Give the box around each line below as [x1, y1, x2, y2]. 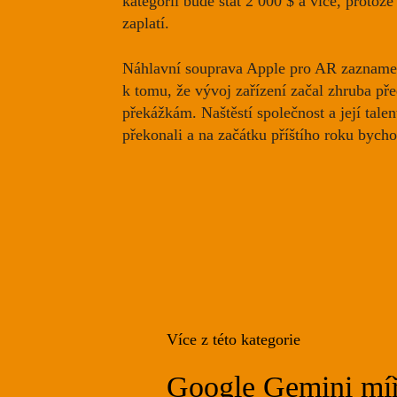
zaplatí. [122, 14, 169, 33]
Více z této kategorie [167, 331, 300, 348]
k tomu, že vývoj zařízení [122, 82, 291, 100]
